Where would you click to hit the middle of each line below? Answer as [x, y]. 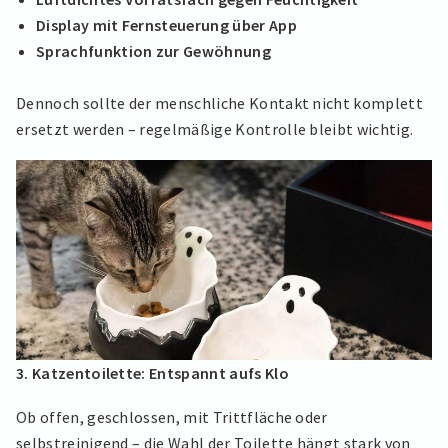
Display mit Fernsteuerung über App [166, 24]
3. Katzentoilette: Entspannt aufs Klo [152, 373]
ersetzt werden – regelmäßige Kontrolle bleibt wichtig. [215, 129]
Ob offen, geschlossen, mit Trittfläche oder [172, 416]
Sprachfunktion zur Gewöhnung [153, 50]
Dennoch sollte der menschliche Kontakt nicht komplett [219, 103]
